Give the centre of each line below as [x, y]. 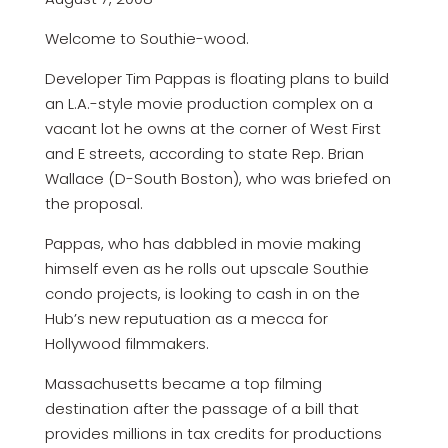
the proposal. [93, 203]
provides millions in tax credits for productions [213, 433]
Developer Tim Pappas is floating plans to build [216, 78]
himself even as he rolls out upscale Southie [206, 268]
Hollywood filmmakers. [126, 343]
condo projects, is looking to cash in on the [202, 293]
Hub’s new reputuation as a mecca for [186, 318]
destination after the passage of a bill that [201, 408]
